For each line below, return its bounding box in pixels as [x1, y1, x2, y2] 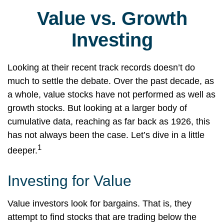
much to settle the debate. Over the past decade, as [7, 76, 214, 86]
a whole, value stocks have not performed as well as [7, 89, 215, 99]
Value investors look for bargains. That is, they [7, 198, 191, 208]
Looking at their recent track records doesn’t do [7, 62, 195, 72]
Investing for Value [7, 172, 131, 189]
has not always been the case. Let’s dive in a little [7, 130, 204, 140]
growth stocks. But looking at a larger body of [7, 103, 187, 113]
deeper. [7, 145, 37, 155]
